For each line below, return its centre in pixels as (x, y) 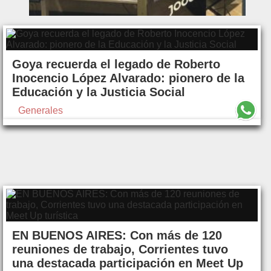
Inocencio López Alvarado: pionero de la (128, 78)
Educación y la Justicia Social (99, 92)
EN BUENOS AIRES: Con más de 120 (117, 236)
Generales (41, 111)
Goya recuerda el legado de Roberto (116, 64)
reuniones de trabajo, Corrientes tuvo (120, 250)
